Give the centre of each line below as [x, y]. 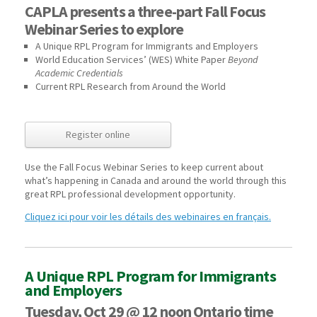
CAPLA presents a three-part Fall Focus [145, 12]
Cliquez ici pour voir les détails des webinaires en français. [148, 217]
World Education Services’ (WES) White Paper [132, 60]
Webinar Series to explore [104, 29]
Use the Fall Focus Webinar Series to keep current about [144, 167]
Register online [98, 135]
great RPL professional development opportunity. [130, 194]
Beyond [243, 60]
